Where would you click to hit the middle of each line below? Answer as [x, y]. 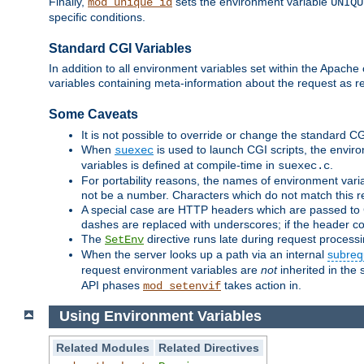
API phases [112, 285]
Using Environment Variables [160, 316]
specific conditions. [97, 17]
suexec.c [304, 165]
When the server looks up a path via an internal [204, 254]
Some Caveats [93, 115]
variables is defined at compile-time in [180, 165]
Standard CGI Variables [120, 49]
